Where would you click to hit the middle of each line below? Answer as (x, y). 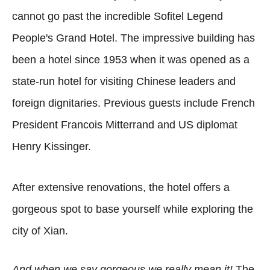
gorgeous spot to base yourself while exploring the (133, 209)
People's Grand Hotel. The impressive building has (133, 38)
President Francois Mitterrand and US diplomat (125, 124)
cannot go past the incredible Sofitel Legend (118, 16)
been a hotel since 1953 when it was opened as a (131, 59)
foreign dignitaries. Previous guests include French (133, 103)
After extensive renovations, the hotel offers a (121, 187)
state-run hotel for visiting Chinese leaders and (124, 81)
